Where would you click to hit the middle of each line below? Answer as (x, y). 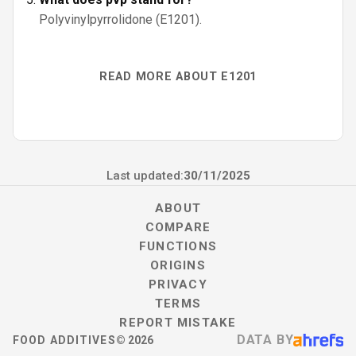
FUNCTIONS (178, 246)
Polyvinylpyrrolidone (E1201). (120, 19)
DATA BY (265, 340)
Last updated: (145, 176)
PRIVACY (178, 284)
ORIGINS (178, 265)
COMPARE (178, 227)
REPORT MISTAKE (178, 323)
